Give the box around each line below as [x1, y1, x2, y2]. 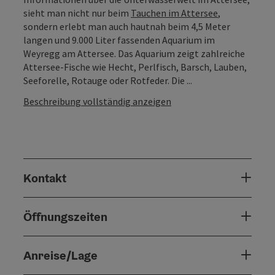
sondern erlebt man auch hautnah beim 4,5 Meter [23, 20, 230, 33]
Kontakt [23, 169, 66, 186]
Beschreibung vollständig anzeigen [23, 95, 171, 107]
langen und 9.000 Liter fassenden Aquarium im [23, 33, 215, 46]
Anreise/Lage [23, 247, 98, 263]
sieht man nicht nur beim [23, 6, 131, 19]
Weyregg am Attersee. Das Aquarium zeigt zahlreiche [23, 47, 245, 60]
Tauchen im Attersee [131, 6, 218, 19]
